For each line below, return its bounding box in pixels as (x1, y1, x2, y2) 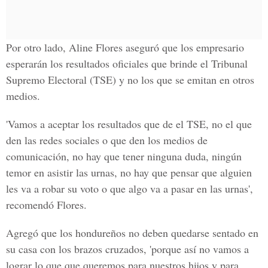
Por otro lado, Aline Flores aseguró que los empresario (6, 40, 244, 54)
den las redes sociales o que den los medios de (6, 133, 208, 147)
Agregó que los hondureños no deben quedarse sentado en (6, 226, 258, 240)
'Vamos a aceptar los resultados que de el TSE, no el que (6, 117, 252, 131)
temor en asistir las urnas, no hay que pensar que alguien (6, 165, 252, 179)
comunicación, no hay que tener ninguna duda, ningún (6, 149, 242, 163)
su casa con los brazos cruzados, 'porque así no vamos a (6, 242, 249, 256)
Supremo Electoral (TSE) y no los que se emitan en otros (6, 72, 254, 87)
